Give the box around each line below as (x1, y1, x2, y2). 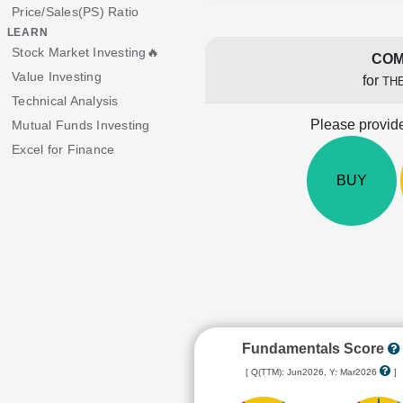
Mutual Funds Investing (12, 118, 150, 132)
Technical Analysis (12, 94, 119, 108)
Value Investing (12, 69, 102, 84)
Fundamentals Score (241, 341, 388, 356)
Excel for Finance (12, 142, 115, 157)
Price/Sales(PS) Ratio (12, 4, 139, 19)
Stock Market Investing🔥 (12, 45, 159, 59)
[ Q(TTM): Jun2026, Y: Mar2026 (245, 367, 380, 377)
